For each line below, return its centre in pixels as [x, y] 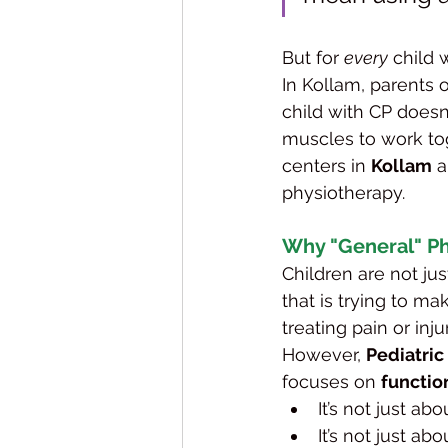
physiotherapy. [343, 192]
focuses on [331, 381]
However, [324, 354]
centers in [326, 165]
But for [313, 57]
